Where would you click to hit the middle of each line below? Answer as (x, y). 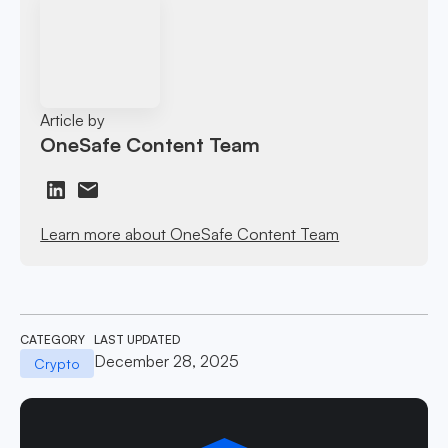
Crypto (56, 363)
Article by (73, 119)
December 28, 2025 (166, 360)
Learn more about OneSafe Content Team (190, 233)
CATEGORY (52, 339)
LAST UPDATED (136, 339)
